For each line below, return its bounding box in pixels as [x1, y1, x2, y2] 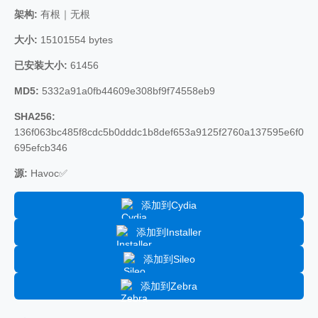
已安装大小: [14, 59, 67, 71]
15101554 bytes [38, 33, 113, 45]
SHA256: [14, 110, 55, 122]
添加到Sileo [143, 253, 195, 265]
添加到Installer [136, 226, 202, 238]
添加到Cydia [141, 199, 197, 211]
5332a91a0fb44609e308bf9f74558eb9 [39, 84, 215, 97]
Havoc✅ [28, 167, 67, 179]
